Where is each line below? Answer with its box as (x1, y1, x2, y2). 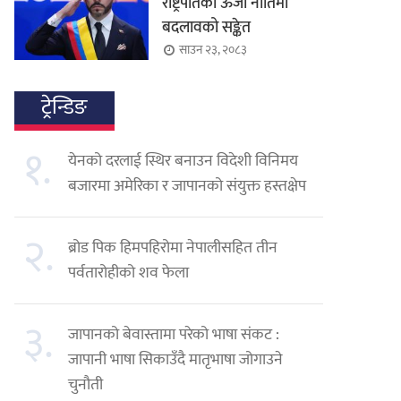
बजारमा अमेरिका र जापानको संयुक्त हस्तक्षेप (68, 172, 307, 200)
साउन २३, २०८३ (179, 39, 248, 61)
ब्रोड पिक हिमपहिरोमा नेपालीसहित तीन (68, 234, 278, 261)
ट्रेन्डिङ (41, 89, 89, 125)
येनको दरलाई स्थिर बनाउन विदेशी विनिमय (68, 147, 299, 175)
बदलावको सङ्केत (162, 14, 252, 42)
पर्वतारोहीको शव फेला (68, 259, 190, 286)
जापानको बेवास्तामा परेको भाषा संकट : (68, 320, 280, 348)
